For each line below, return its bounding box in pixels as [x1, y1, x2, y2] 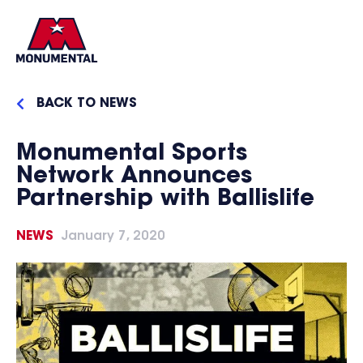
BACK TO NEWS [36, 97, 137, 110]
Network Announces [16, 165, 252, 188]
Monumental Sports [16, 143, 247, 165]
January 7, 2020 [62, 230, 165, 243]
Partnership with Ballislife [16, 188, 314, 211]
